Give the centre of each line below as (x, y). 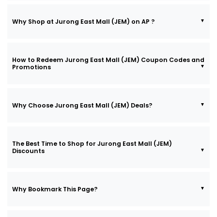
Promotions (31, 67)
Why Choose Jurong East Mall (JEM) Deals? (82, 105)
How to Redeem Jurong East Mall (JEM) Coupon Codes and (108, 60)
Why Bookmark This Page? (55, 189)
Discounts (28, 151)
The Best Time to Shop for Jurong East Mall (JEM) (92, 143)
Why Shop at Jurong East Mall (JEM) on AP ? (83, 21)
